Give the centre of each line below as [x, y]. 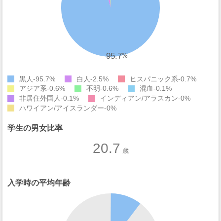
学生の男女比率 [35, 128]
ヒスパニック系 [154, 79]
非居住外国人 [40, 98]
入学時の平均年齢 [39, 183]
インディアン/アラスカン [139, 98]
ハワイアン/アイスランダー [62, 108]
